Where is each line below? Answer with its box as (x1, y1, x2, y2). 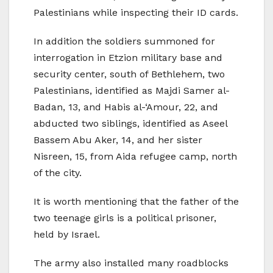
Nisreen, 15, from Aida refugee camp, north (34, 151, 237, 163)
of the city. (34, 167, 82, 179)
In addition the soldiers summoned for (34, 35, 215, 48)
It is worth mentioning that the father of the (34, 196, 239, 208)
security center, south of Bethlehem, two (34, 68, 225, 80)
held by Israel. (34, 229, 100, 241)
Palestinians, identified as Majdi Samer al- (34, 85, 230, 97)
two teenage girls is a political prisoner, (34, 212, 216, 224)
